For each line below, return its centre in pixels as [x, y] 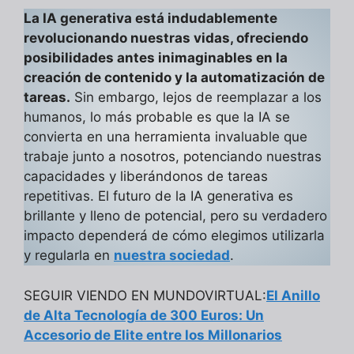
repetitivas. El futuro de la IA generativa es [158, 196]
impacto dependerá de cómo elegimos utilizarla [174, 236]
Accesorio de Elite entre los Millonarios [153, 335]
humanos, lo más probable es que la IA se [157, 117]
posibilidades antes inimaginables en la [156, 58]
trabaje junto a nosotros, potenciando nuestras [173, 157]
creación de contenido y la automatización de [174, 78]
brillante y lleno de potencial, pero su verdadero [175, 216]
